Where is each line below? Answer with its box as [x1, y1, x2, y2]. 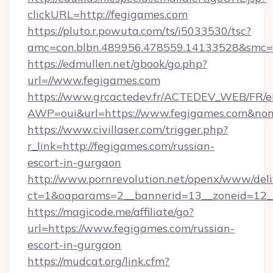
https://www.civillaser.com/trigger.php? [27, 122, 228, 136]
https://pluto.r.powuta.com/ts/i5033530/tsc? [27, 24, 251, 38]
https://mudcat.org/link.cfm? [27, 254, 169, 268]
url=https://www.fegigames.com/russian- [27, 221, 235, 235]
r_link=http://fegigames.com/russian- [27, 139, 214, 153]
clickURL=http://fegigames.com [27, 7, 188, 21]
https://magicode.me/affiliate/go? [27, 205, 194, 219]
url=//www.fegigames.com [27, 73, 160, 87]
